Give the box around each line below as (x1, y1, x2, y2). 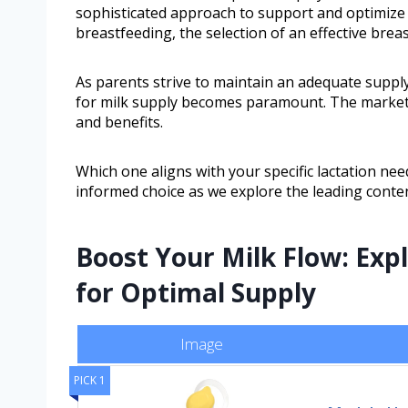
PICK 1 (74, 372, 106, 389)
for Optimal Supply (76, 275, 316, 311)
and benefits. (76, 112, 163, 133)
